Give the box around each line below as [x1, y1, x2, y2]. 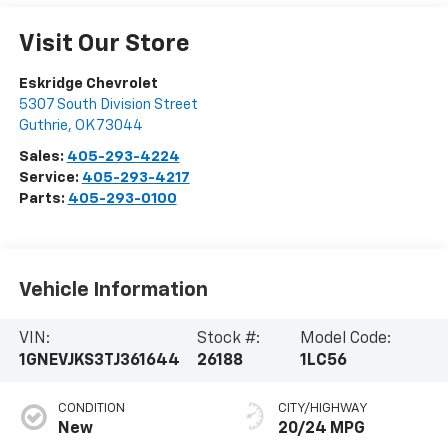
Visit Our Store [18, 32, 190, 57]
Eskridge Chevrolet [18, 76, 158, 92]
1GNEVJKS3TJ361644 [18, 353, 180, 370]
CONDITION [57, 402, 125, 416]
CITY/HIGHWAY [278, 402, 368, 416]
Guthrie [18, 118, 68, 134]
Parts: [18, 191, 68, 207]
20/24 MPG [278, 421, 365, 438]
